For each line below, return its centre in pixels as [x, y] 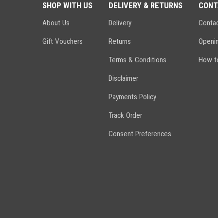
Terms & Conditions [137, 60]
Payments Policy [132, 97]
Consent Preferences [140, 134]
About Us [56, 23]
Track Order [125, 115]
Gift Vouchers [63, 41]
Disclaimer [123, 78]
